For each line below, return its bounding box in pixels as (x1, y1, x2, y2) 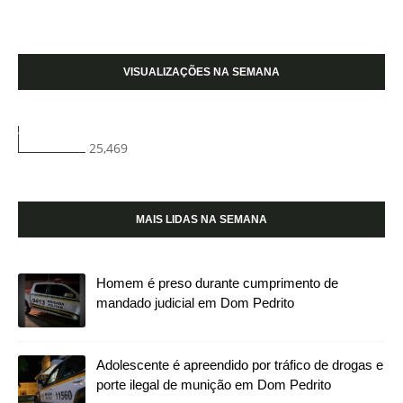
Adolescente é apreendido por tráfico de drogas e (96, 356, 383, 372)
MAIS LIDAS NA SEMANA (136, 212, 267, 226)
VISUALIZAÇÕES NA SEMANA (123, 65, 280, 78)
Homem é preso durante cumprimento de (96, 274, 338, 291)
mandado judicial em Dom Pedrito (96, 294, 294, 310)
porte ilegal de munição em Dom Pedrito (96, 376, 331, 392)
